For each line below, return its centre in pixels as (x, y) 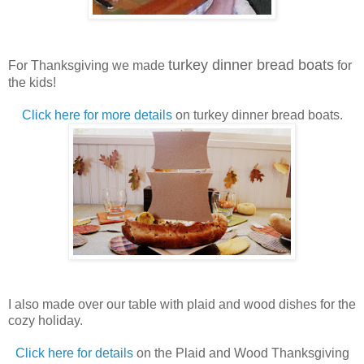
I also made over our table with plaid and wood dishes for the (182, 304)
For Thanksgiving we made (88, 65)
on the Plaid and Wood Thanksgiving (241, 353)
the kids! (32, 82)
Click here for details (74, 353)
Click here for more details (97, 115)
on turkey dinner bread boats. (257, 115)
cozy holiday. (47, 320)
